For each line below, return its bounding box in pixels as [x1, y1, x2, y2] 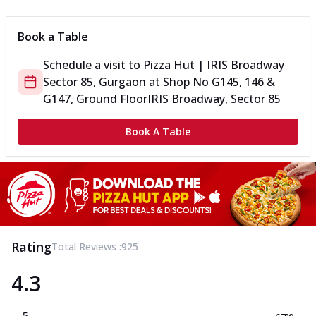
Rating [11, 238, 51, 255]
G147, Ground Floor [43, 91, 147, 107]
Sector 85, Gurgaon [43, 74, 146, 90]
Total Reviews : [51, 239, 121, 253]
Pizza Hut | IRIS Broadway [143, 57, 284, 73]
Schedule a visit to [43, 57, 143, 73]
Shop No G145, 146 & [163, 74, 275, 90]
